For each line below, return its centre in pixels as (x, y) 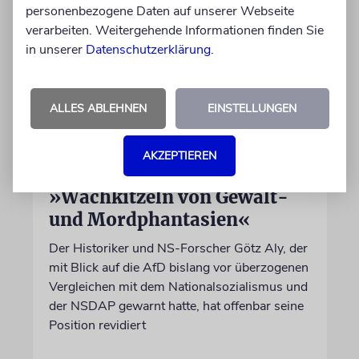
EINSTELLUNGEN (252, 108)
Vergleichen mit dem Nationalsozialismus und (178, 286)
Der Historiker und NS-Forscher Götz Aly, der (178, 248)
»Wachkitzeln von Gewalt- (168, 197)
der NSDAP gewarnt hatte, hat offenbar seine (176, 306)
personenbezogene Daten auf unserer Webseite (160, 11)
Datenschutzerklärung (148, 49)
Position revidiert (97, 325)
